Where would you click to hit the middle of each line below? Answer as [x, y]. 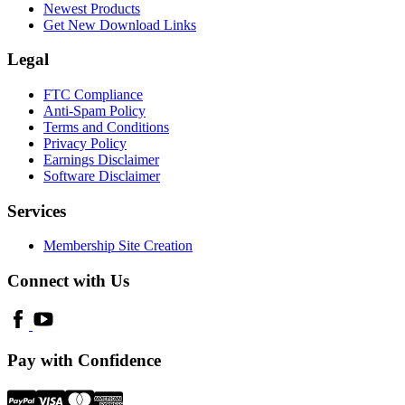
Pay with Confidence [84, 360]
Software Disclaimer [102, 175]
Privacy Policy [85, 143]
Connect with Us [68, 281]
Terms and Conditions [106, 127]
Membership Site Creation [118, 246]
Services [37, 211]
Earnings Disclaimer [101, 159]
